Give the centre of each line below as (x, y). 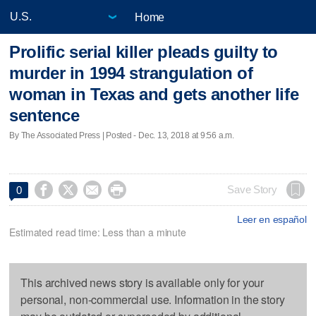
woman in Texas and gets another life (154, 95)
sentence (44, 116)
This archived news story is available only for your (142, 282)
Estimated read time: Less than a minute (98, 232)
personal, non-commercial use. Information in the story (153, 299)
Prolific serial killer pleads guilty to (144, 52)
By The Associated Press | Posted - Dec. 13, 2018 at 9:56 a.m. (122, 135)
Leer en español (272, 219)
